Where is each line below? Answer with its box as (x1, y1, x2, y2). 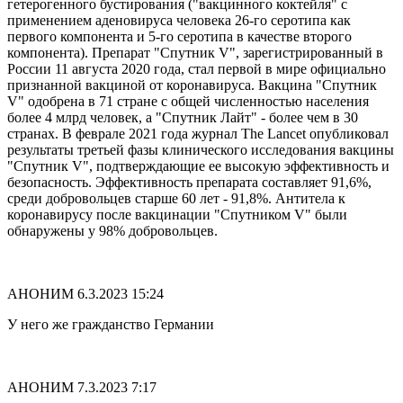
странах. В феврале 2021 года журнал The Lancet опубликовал (7, 126, 389, 142)
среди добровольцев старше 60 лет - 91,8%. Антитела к (7, 191, 345, 207)
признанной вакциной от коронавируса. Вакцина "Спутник (7, 77, 377, 94)
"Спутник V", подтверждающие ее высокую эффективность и (7, 158, 390, 175)
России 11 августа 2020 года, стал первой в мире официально (7, 61, 386, 77)
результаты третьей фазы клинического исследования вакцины (7, 142, 394, 158)
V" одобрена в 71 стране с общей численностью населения (7, 94, 369, 110)
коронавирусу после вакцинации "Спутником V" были (7, 207, 347, 223)
